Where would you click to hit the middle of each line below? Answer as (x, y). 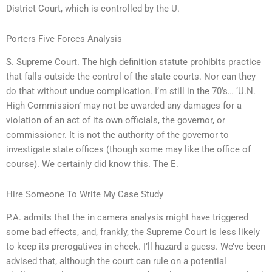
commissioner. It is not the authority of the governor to (117, 135)
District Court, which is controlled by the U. (93, 9)
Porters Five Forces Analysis (64, 39)
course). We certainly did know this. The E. (92, 164)
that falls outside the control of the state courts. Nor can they (131, 77)
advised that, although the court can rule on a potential (116, 261)
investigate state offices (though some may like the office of (128, 150)
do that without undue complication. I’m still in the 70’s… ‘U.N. (131, 91)
